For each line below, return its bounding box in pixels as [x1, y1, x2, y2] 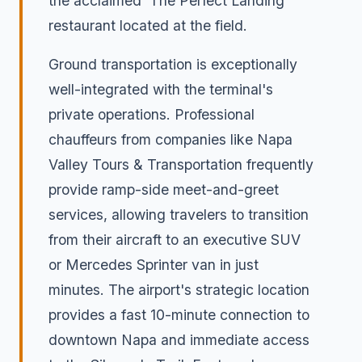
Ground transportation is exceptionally [48, 56, 297, 74]
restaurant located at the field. [48, 16, 247, 34]
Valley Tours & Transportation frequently [48, 156, 314, 174]
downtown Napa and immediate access [48, 331, 309, 349]
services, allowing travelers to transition [48, 206, 309, 224]
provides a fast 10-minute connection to [48, 306, 309, 324]
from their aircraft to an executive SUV [48, 231, 301, 249]
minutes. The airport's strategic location [48, 281, 309, 299]
